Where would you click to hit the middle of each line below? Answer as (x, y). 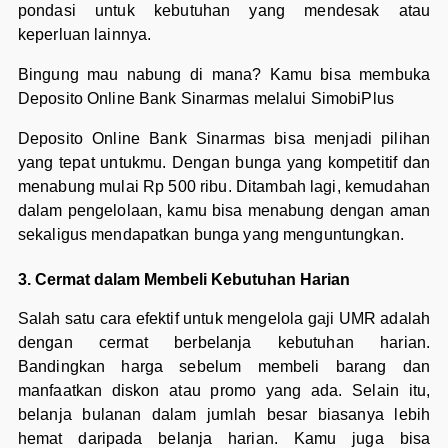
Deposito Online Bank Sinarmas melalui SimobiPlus (208, 98)
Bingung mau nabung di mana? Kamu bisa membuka (224, 74)
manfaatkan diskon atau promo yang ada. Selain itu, (224, 391)
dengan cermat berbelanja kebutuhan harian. (224, 343)
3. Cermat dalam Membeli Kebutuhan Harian (183, 280)
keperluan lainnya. (84, 34)
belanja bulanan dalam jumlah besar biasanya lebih (224, 415)
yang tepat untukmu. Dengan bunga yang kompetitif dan (224, 162)
